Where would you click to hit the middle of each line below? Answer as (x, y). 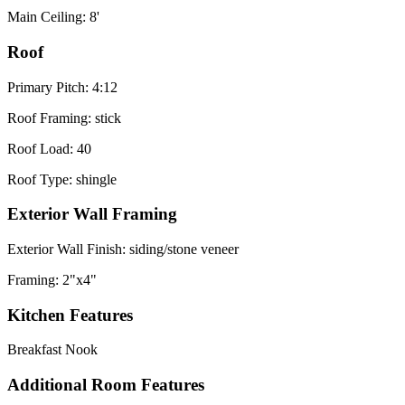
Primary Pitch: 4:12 (62, 87)
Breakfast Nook (52, 350)
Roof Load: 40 (49, 148)
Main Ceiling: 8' (53, 17)
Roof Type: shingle (62, 179)
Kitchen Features (70, 315)
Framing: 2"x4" (52, 279)
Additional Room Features (106, 385)
